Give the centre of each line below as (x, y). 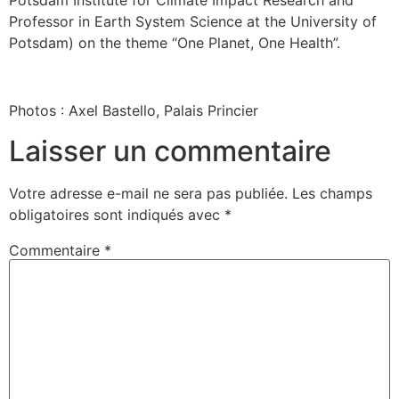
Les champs (332, 193)
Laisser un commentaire (170, 151)
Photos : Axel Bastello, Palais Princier (134, 111)
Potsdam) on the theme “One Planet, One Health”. (175, 42)
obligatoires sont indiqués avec (117, 214)
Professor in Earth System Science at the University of (193, 21)
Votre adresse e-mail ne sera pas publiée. (148, 193)
